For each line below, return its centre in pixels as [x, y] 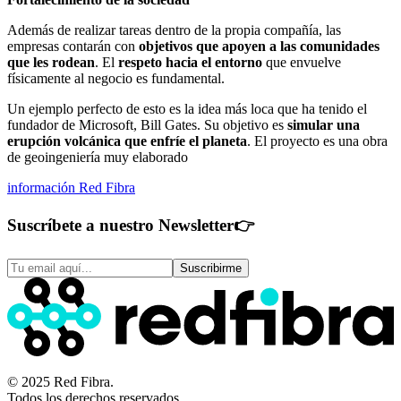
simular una [324, 125]
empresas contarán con [73, 47]
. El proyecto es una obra [317, 141]
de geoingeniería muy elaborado [98, 158]
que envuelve [302, 63]
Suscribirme [211, 268]
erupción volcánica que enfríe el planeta [127, 141]
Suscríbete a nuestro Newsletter [120, 226]
